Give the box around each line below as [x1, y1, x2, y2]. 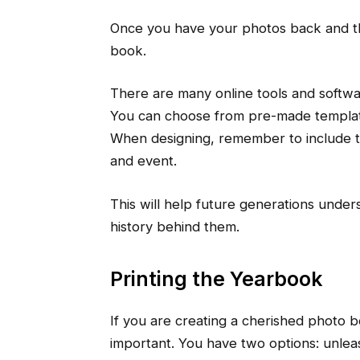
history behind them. [109, 218, 239, 235]
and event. [109, 153, 177, 170]
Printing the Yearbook [109, 267, 323, 292]
